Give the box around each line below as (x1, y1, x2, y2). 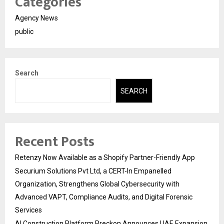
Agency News (15, 14, 58, 22)
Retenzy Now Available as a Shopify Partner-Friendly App (15, 153, 195, 161)
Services (15, 205, 42, 214)
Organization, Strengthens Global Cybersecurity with (15, 179, 179, 188)
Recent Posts (15, 129, 94, 153)
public (15, 27, 33, 36)
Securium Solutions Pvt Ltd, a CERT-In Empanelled (15, 166, 171, 175)
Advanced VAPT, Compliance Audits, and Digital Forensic (15, 192, 192, 201)
